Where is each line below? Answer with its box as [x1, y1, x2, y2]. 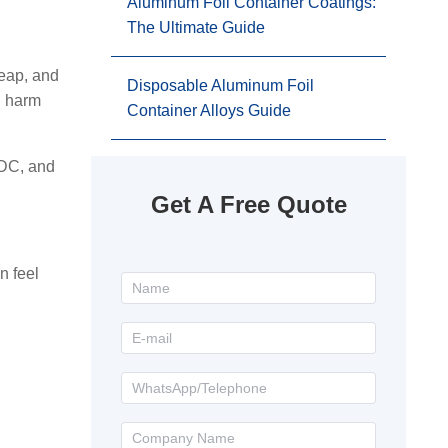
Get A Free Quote [150, 191, 347, 218]
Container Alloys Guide [127, 102, 291, 119]
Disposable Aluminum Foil [127, 77, 314, 94]
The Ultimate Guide [127, 19, 265, 36]
